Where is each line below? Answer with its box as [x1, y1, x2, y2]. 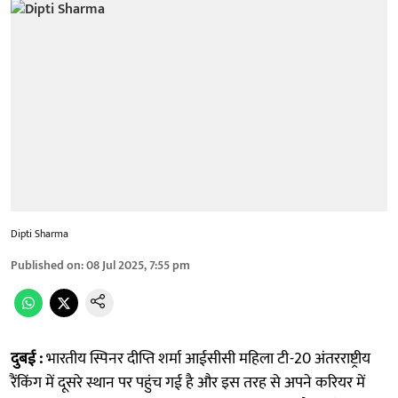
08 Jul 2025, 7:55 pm [86, 254, 190, 275]
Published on [11, 254, 81, 275]
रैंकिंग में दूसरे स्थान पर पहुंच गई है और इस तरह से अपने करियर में [11, 369, 365, 396]
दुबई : [11, 345, 46, 372]
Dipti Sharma [11, 224, 68, 243]
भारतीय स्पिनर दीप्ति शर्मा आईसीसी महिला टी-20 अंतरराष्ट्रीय [46, 345, 370, 372]
